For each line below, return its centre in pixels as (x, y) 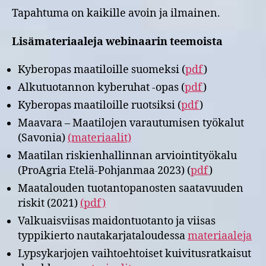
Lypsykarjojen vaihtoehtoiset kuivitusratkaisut (134, 254)
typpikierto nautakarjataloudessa (103, 236)
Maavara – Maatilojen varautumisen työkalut (131, 123)
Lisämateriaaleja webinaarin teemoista (117, 42)
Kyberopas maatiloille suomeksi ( (102, 70)
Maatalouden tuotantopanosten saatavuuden (131, 189)
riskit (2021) (49, 203)
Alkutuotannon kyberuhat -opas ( (101, 88)
